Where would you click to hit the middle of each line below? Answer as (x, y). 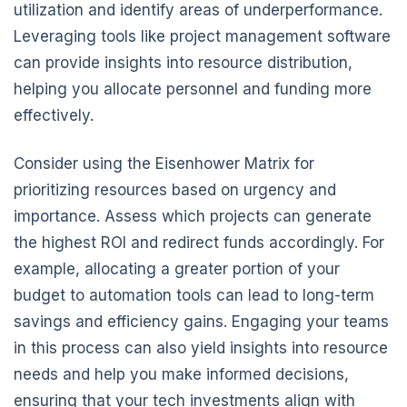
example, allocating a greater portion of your (177, 268)
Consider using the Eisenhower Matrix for (164, 163)
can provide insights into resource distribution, (183, 62)
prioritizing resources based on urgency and (175, 189)
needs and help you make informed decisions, (181, 374)
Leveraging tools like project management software (202, 36)
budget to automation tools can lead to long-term (194, 295)
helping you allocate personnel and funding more (193, 89)
